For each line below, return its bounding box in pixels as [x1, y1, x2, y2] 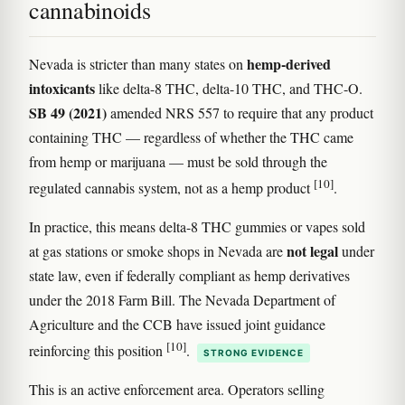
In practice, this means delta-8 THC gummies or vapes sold [29, 216, 365, 236]
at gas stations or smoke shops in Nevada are [29, 240, 287, 260]
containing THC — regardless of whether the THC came [29, 127, 353, 146]
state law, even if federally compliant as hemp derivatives [29, 265, 350, 285]
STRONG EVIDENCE [203, 347, 304, 359]
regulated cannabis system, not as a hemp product [29, 177, 314, 197]
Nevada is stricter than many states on [29, 53, 247, 73]
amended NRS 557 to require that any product [107, 102, 373, 122]
